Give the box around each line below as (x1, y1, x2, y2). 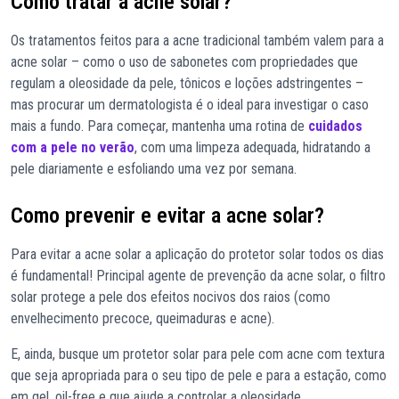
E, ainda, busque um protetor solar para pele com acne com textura (11, 346, 385, 363)
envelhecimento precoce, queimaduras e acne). (11, 310, 274, 328)
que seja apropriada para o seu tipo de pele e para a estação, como (11, 367, 387, 385)
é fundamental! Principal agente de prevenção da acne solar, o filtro (11, 267, 386, 285)
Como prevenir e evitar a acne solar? (11, 203, 324, 229)
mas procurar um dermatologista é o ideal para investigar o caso (11, 96, 369, 114)
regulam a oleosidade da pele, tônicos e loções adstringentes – (11, 75, 363, 93)
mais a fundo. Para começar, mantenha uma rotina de (11, 118, 308, 135)
